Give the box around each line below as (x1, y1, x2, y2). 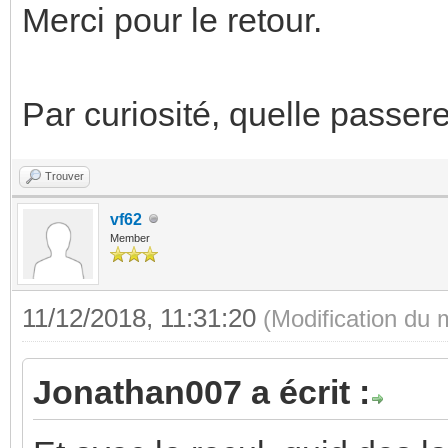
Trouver (45, 169, 84, 182)
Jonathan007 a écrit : (33, 372, 370, 411)
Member (110, 231, 150, 244)
